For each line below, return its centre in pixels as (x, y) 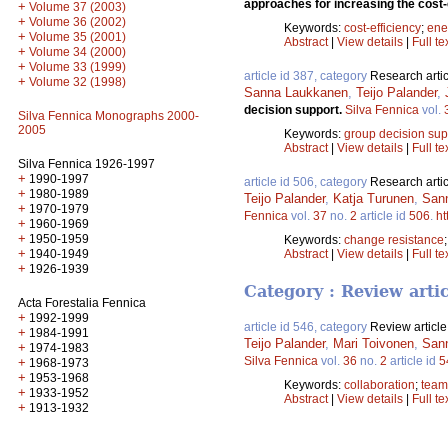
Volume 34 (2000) (77, 52)
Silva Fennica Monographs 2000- (108, 116)
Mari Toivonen (373, 344)
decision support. (294, 110)
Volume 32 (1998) (77, 82)
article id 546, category (307, 327)
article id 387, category (307, 76)
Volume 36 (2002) (77, 22)
